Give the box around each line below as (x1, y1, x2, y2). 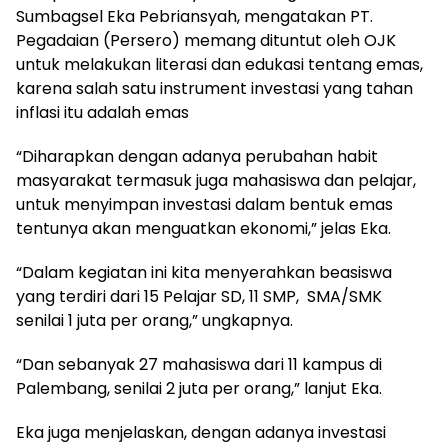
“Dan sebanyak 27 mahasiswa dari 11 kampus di (16, 352, 382, 376)
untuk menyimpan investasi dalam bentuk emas (16, 192, 393, 216)
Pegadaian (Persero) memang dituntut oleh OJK (16, 28, 396, 52)
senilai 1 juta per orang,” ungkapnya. (16, 308, 293, 332)
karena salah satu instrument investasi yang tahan (16, 76, 413, 100)
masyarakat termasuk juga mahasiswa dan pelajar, (16, 168, 416, 192)
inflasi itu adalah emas (16, 100, 189, 124)
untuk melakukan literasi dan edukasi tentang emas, (16, 52, 423, 76)
